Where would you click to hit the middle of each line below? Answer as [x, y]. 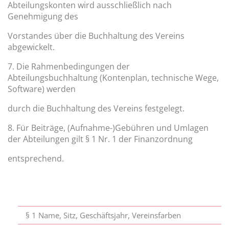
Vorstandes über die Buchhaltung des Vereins [96, 36]
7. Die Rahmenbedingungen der [69, 67]
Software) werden [42, 89]
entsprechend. [36, 159]
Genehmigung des [43, 17]
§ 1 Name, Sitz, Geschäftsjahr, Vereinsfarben [104, 215]
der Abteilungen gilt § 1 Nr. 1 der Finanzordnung [100, 139]
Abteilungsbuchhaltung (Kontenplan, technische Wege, [113, 78]
